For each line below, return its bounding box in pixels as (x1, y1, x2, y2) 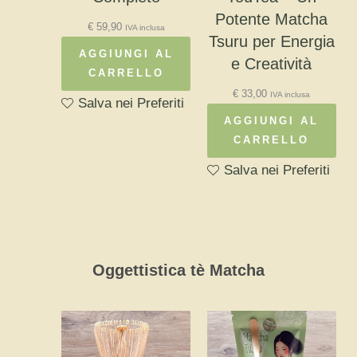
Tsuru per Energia (208, 33, 335, 51)
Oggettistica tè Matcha (92, 261, 265, 280)
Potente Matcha (215, 10, 328, 29)
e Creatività (231, 55, 312, 73)
